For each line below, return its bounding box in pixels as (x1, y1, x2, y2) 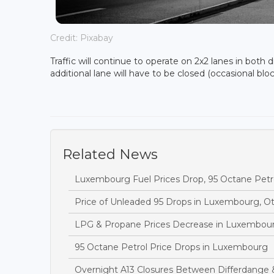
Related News (62, 146, 158, 163)
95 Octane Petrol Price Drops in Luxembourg (75, 241, 268, 253)
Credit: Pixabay (50, 32, 113, 44)
